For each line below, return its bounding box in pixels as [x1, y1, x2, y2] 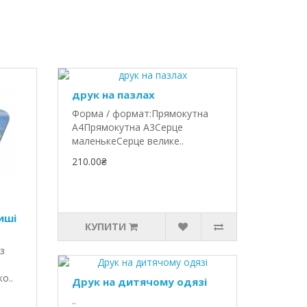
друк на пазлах [71, 88, 155, 101]
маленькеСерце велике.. [71, 134, 184, 147]
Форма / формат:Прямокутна [71, 107, 208, 120]
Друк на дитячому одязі [71, 275, 207, 288]
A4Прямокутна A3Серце [71, 121, 183, 134]
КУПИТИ [85, 220, 127, 233]
